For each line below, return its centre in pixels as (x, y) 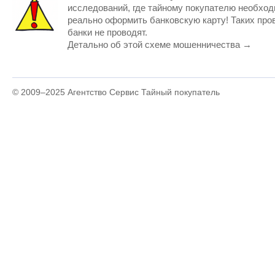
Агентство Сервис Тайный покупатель (144, 92)
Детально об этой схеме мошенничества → (160, 45)
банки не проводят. (107, 32)
